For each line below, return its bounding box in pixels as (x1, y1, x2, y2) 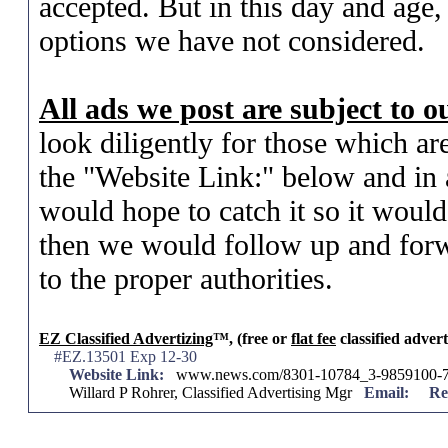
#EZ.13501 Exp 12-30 (54, 348, 197, 365)
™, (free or (213, 330, 291, 347)
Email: (364, 384, 409, 401)
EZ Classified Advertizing (39, 330, 213, 347)
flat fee (291, 330, 336, 347)
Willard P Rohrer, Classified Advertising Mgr (69, 384, 364, 401)
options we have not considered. (39, 24, 425, 57)
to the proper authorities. (39, 262, 333, 295)
